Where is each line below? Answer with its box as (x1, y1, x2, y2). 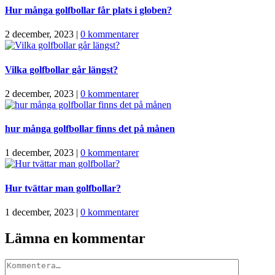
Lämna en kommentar (5, 230, 145, 246)
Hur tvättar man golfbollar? (5, 182, 121, 193)
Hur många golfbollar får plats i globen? (5, 5, 172, 16)
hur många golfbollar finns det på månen (5, 123, 175, 134)
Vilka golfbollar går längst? (5, 64, 118, 75)
